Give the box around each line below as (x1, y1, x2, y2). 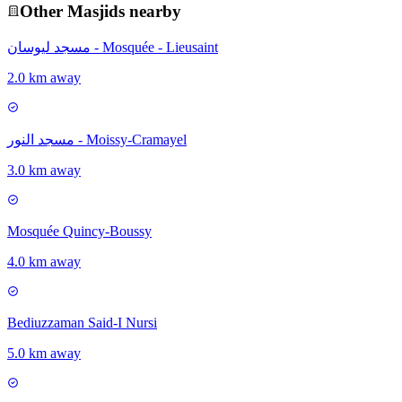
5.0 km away (7, 345, 81, 362)
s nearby (118, 2, 181, 22)
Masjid (67, 2, 118, 22)
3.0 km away (7, 162, 81, 179)
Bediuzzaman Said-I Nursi (7, 315, 157, 331)
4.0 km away (7, 254, 81, 270)
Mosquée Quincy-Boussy (7, 223, 152, 240)
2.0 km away (7, 70, 81, 86)
